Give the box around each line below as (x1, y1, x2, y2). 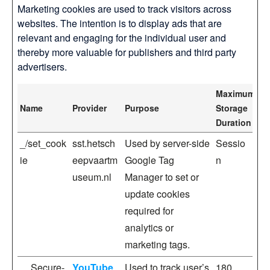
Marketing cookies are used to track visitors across (17, 2, 231, 16)
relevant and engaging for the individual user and (17, 31, 226, 45)
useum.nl (72, 170, 111, 184)
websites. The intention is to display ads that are (17, 16, 222, 30)
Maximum (216, 87, 255, 99)
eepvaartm (72, 153, 118, 167)
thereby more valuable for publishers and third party (17, 45, 236, 59)
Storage (216, 102, 248, 114)
